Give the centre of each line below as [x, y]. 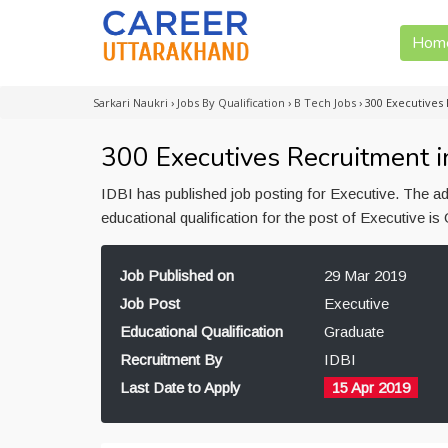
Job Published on [177, 275]
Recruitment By [171, 359]
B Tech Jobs [325, 102]
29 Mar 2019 [364, 275]
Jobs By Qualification [231, 102]
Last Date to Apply [180, 387]
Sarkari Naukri [130, 102]
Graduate [353, 331]
